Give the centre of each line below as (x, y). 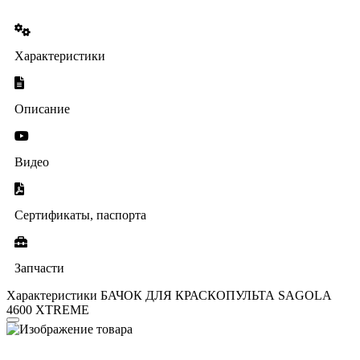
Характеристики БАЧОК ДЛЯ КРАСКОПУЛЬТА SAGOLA (169, 295)
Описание (42, 108)
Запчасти (39, 268)
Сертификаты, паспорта (80, 215)
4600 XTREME (48, 309)
